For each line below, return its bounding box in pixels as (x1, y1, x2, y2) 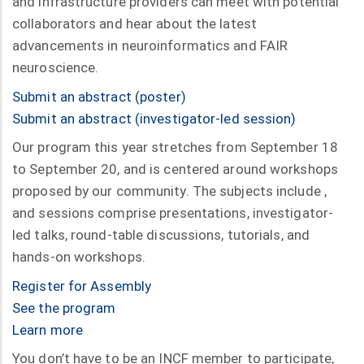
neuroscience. (12, 59, 99, 76)
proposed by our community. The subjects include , (12, 183, 327, 200)
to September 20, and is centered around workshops (12, 161, 338, 178)
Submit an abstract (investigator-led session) (12, 110, 297, 127)
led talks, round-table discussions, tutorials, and (12, 227, 310, 244)
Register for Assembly (12, 277, 152, 294)
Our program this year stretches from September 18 (12, 139, 338, 156)
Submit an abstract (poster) (12, 88, 186, 105)
